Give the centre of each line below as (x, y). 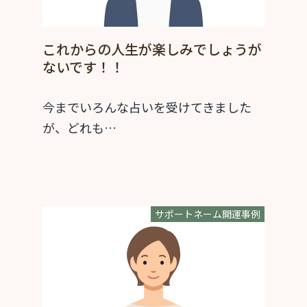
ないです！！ (83, 67)
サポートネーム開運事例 (208, 214)
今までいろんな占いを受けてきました (147, 107)
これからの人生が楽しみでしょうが (152, 49)
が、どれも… (79, 128)
